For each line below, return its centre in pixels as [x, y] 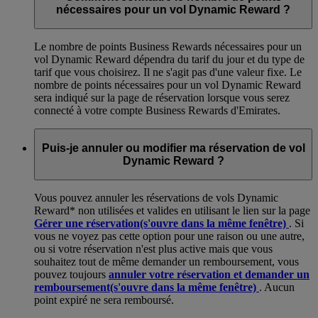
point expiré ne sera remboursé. [104, 300]
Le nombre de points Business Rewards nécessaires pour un [168, 47]
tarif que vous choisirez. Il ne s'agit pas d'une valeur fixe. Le [168, 72]
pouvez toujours [71, 275]
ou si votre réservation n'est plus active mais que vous [153, 249]
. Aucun [277, 287]
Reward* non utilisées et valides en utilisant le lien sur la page [172, 211]
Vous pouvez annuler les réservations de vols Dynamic [156, 198]
